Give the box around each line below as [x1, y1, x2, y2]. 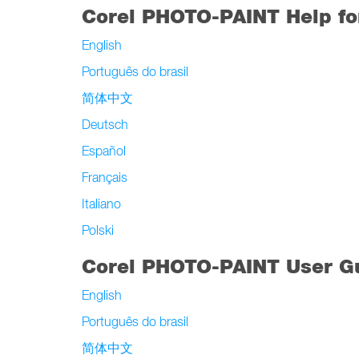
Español [82, 143, 126, 158]
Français [82, 170, 127, 184]
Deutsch [82, 117, 128, 131]
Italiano [82, 196, 121, 211]
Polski [82, 223, 114, 237]
